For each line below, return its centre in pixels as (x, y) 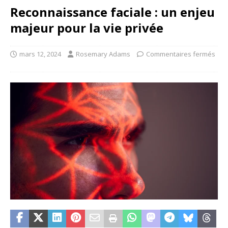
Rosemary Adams (103, 54)
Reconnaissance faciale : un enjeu (112, 12)
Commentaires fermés (181, 54)
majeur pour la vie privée (87, 28)
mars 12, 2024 (40, 54)
